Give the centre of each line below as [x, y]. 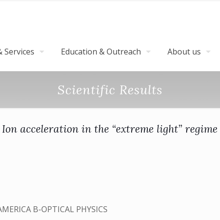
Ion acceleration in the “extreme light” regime [110, 129]
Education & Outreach [101, 52]
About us [184, 52]
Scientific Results [110, 90]
